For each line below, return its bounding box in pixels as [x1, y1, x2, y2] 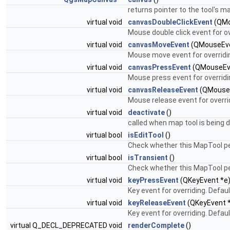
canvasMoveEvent [128, 41, 189, 49]
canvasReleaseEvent [128, 86, 198, 94]
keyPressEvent [128, 176, 179, 184]
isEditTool [128, 131, 164, 139]
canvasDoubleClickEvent [128, 18, 213, 26]
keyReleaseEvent [128, 199, 186, 207]
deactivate [128, 108, 165, 117]
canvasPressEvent [128, 63, 191, 71]
